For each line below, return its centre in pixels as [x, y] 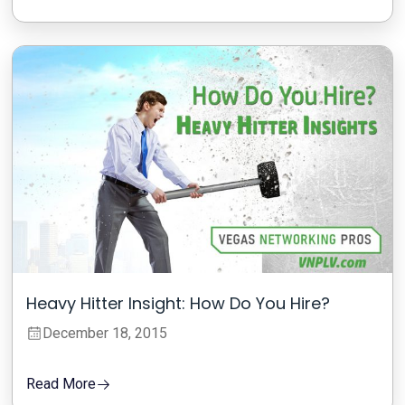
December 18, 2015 [105, 334]
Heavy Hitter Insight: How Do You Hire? [179, 304]
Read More [61, 384]
